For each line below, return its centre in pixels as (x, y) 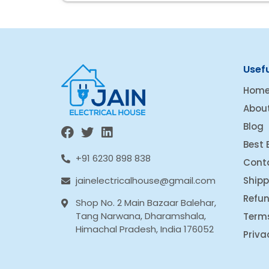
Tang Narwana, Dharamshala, (141, 216)
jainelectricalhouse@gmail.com (146, 180)
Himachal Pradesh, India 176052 (145, 229)
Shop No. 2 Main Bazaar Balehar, (146, 202)
